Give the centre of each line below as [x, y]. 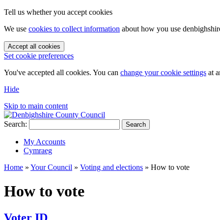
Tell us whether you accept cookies [58, 12]
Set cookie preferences [39, 56]
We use [16, 29]
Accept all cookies [34, 46]
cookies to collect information [74, 29]
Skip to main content [36, 106]
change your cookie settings [163, 72]
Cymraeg [38, 151]
